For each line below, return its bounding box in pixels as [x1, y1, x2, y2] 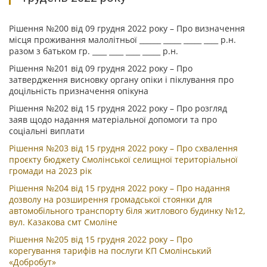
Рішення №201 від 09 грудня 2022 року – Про [9, 63, 193, 74]
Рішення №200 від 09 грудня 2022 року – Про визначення [9, 23, 245, 34]
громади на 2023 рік [9, 165, 92, 176]
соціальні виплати [9, 125, 85, 136]
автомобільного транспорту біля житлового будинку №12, [9, 205, 245, 216]
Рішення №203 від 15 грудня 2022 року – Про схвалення [9, 142, 238, 154]
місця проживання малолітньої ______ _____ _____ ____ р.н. [9, 34, 236, 45]
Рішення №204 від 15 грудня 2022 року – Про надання [9, 182, 230, 194]
